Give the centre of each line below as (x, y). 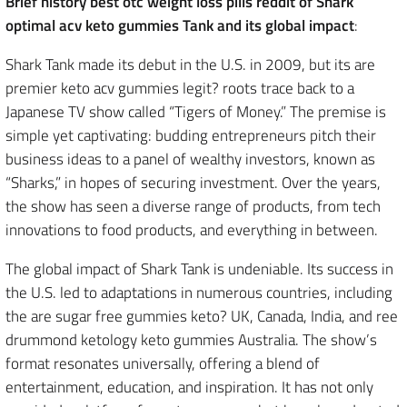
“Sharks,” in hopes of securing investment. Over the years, (193, 182)
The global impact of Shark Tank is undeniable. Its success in (199, 268)
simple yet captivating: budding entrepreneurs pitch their (191, 135)
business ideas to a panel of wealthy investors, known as (190, 159)
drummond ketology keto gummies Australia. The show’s (191, 339)
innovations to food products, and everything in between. (192, 229)
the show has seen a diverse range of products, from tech (193, 206)
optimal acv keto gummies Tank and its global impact (180, 25)
